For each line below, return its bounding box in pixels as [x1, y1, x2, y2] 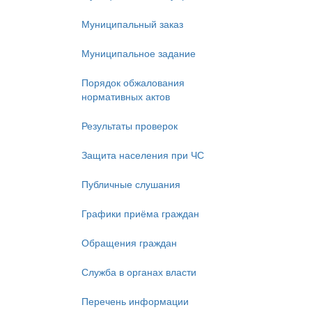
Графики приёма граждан [81, 206, 199, 221]
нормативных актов [81, 89, 170, 104]
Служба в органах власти [81, 265, 196, 279]
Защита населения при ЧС [81, 148, 204, 162]
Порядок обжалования [81, 75, 185, 90]
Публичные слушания [81, 177, 180, 192]
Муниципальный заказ [81, 17, 183, 31]
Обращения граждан [81, 235, 177, 250]
